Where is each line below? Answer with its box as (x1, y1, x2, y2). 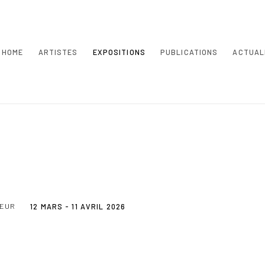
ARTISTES (38, 47, 78, 57)
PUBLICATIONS (160, 47, 218, 57)
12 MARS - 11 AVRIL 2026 (30, 202, 125, 211)
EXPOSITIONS (92, 47, 146, 57)
